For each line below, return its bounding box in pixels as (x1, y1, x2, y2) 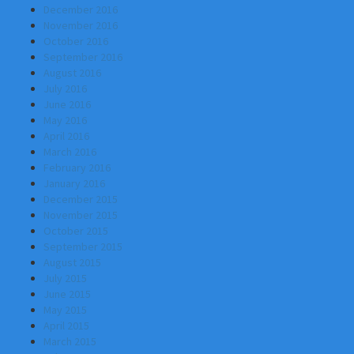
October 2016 (43, 34, 108, 48)
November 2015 (43, 208, 118, 222)
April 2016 (43, 129, 89, 143)
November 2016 (43, 18, 118, 32)
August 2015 (43, 255, 101, 269)
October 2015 (43, 224, 108, 238)
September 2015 (43, 239, 122, 254)
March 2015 (43, 334, 96, 348)
